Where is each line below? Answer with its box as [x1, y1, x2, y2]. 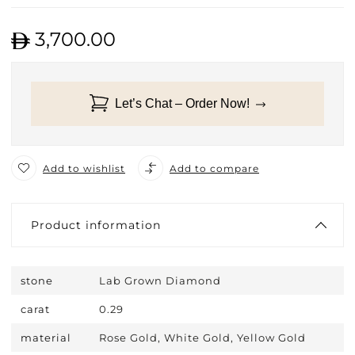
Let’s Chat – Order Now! [115, 96, 250, 110]
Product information [31, 218, 161, 233]
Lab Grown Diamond [99, 274, 221, 288]
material [21, 331, 71, 345]
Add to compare [170, 162, 259, 174]
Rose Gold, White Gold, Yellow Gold [99, 331, 306, 345]
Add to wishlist [43, 162, 125, 174]
